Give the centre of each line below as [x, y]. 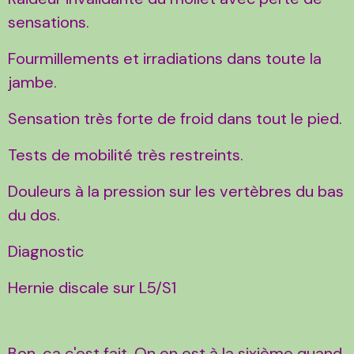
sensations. [49, 22]
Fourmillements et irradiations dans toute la [165, 58]
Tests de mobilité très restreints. [126, 154]
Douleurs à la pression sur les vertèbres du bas [176, 191]
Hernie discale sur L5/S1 [92, 287]
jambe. [32, 82]
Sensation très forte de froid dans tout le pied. [175, 118]
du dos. [34, 215]
